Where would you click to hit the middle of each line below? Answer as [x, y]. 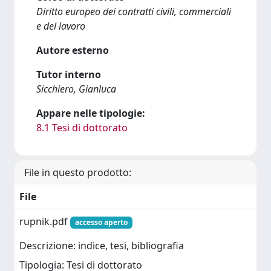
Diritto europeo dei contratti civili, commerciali [134, 11]
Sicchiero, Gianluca [76, 89]
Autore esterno [73, 50]
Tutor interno [69, 74]
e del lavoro [61, 26]
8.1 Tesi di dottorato [82, 128]
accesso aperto [101, 222]
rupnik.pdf [45, 221]
